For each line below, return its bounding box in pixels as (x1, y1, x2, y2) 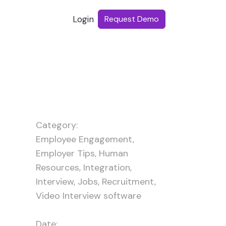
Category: (36, 119, 78, 131)
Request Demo (104, 14, 159, 25)
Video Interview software (36, 190, 141, 202)
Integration (83, 161, 130, 174)
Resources (36, 161, 79, 174)
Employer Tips (36, 147, 95, 159)
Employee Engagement (36, 133, 133, 145)
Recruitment (102, 176, 154, 188)
